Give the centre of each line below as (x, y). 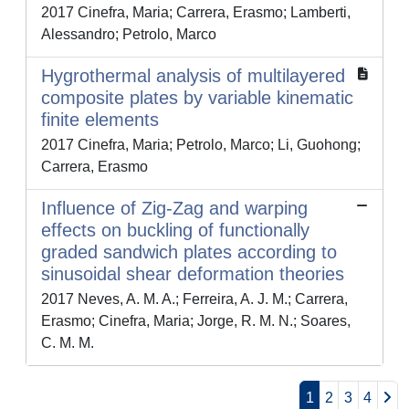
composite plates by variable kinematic (197, 98)
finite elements (100, 120)
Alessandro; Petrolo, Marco (129, 35)
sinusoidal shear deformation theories (193, 274)
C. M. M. (68, 343)
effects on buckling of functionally (175, 231)
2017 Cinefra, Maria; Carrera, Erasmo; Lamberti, (196, 13)
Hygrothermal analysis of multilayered (193, 76)
